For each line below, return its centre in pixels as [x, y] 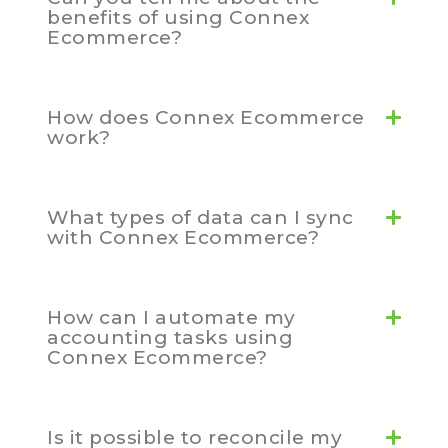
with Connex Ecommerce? [183, 238]
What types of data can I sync [200, 218]
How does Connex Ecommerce [206, 118]
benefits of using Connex [178, 18]
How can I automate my [171, 318]
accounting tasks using [170, 338]
